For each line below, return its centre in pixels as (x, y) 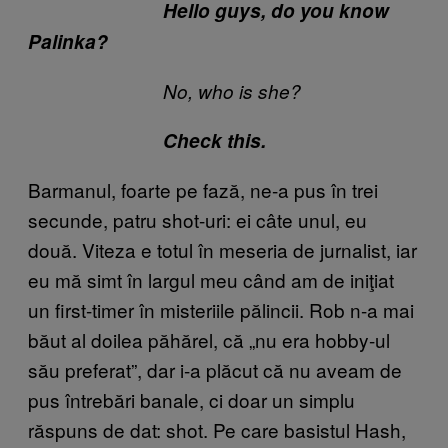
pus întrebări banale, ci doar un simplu (191, 399)
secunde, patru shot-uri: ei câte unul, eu (197, 219)
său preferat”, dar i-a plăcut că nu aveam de (215, 369)
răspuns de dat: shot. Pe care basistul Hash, (217, 429)
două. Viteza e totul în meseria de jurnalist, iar (222, 249)
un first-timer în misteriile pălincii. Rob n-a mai (221, 309)
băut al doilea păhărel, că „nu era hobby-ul (209, 339)
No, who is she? (164, 90)
